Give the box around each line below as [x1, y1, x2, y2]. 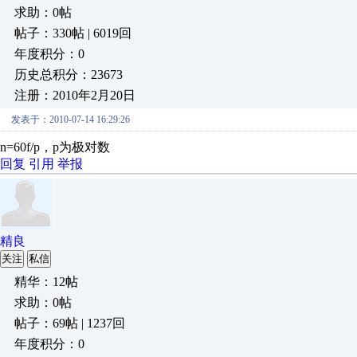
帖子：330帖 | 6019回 [14, 26, 131, 40]
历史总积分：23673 [14, 68, 123, 81]
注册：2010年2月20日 [14, 88, 135, 102]
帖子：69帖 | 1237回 [14, 316, 125, 330]
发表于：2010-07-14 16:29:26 [11, 114, 130, 125]
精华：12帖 [14, 275, 78, 288]
